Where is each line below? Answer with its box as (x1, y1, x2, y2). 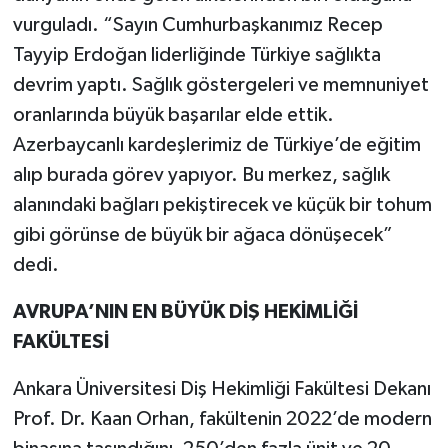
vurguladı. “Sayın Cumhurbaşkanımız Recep (12, 15, 383, 36)
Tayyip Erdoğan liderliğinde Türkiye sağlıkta (12, 45, 381, 66)
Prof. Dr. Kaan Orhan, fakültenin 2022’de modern (12, 409, 432, 430)
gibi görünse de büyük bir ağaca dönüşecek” (12, 225, 393, 246)
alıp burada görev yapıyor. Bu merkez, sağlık (12, 165, 390, 186)
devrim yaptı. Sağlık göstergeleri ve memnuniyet (12, 75, 429, 96)
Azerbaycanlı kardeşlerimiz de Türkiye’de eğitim (12, 135, 421, 156)
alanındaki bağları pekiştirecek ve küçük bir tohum (12, 195, 432, 216)
